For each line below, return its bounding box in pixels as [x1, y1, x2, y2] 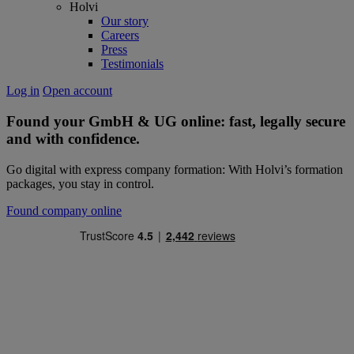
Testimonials [101, 57, 164, 71]
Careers [101, 28, 139, 43]
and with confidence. [6, 130, 140, 148]
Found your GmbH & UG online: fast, [6, 113, 260, 130]
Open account [43, 84, 112, 98]
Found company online [6, 203, 122, 217]
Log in [6, 84, 40, 98]
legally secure [260, 113, 345, 130]
